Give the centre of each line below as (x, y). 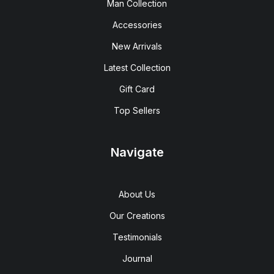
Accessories (137, 25)
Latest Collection (137, 68)
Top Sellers (137, 110)
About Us (137, 194)
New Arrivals (137, 46)
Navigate (137, 152)
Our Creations (137, 216)
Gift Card (137, 89)
